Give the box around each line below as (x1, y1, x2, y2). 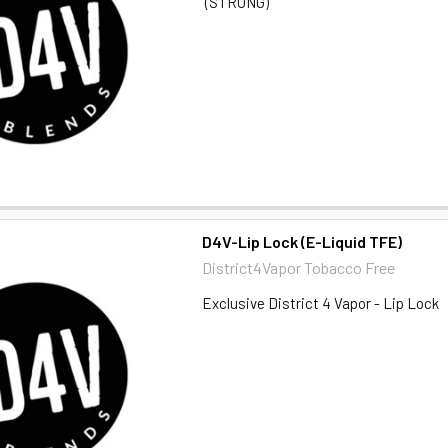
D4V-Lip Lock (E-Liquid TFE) (202, 231, 403, 251)
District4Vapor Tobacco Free (202, 257, 396, 277)
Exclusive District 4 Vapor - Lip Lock (202, 293, 440, 312)
